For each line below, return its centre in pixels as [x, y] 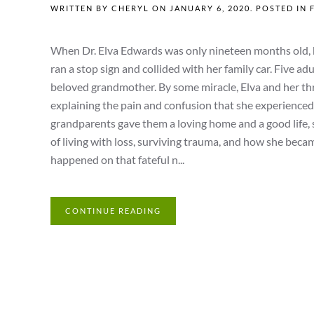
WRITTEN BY [81, 8]
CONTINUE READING [113, 211]
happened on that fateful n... [117, 160]
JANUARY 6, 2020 [210, 8]
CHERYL [130, 8]
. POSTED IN [280, 8]
